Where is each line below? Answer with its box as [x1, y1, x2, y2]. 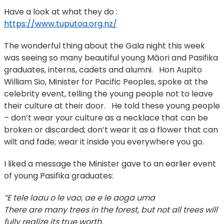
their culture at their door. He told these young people [3, 99, 220, 111]
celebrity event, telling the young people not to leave [3, 87, 213, 99]
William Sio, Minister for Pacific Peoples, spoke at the [3, 75, 208, 87]
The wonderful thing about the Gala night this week [3, 39, 205, 51]
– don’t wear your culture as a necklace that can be [3, 111, 208, 123]
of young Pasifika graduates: [3, 169, 113, 181]
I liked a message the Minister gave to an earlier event [3, 157, 216, 169]
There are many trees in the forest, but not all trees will [3, 203, 217, 215]
